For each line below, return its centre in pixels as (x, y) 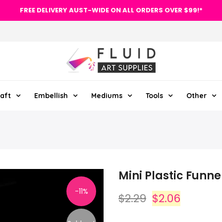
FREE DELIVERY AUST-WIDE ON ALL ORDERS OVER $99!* (111, 10)
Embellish (51, 96)
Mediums (107, 96)
